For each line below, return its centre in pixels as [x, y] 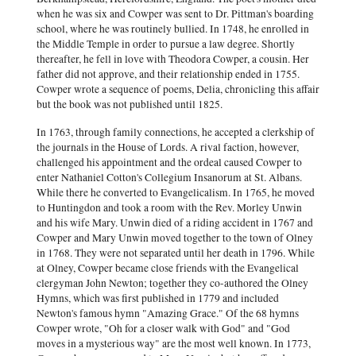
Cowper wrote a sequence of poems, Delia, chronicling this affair [178, 89]
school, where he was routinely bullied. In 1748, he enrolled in [173, 29]
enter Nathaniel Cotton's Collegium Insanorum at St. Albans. [169, 177]
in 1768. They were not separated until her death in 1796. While [176, 253]
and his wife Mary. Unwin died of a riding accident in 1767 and [175, 222]
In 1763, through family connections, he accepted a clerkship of [176, 132]
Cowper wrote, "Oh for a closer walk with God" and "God [163, 328]
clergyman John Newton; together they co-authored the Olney [172, 283]
